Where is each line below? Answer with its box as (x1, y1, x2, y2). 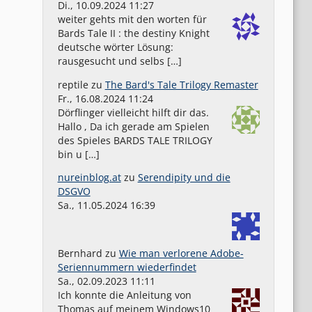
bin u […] (57, 147, 100, 161)
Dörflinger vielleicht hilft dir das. (57, 105, 209, 119)
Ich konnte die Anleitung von (57, 288, 192, 302)
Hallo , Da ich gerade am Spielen (57, 119, 210, 133)
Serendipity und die (137, 171, 231, 185)
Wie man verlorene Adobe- (118, 246, 244, 260)
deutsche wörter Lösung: (57, 40, 173, 54)
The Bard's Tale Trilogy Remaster (104, 77, 258, 91)
